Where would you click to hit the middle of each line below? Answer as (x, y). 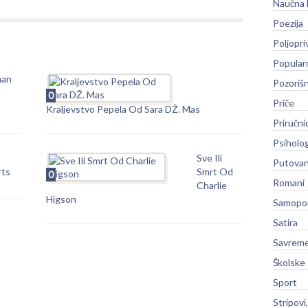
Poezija (288, 23)
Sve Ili (210, 157)
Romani (289, 182)
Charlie (212, 185)
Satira (285, 222)
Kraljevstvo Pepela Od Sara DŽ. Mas (123, 109)
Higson (62, 199)
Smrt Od (215, 171)
